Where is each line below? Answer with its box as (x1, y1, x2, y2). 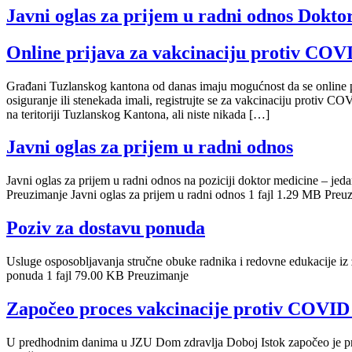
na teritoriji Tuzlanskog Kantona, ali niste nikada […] (6, 107, 269, 121)
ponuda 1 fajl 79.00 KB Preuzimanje (6, 269, 189, 283)
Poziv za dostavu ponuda (6, 218, 205, 239)
